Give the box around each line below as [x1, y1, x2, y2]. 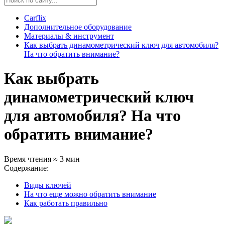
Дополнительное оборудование [24, 23, 132, 31]
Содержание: [4, 163, 49, 172]
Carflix [24, 14, 46, 22]
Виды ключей [24, 180, 71, 189]
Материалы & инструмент [24, 32, 114, 40]
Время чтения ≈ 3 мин [4, 154, 80, 163]
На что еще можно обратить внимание [24, 189, 156, 198]
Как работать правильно [24, 198, 107, 207]
